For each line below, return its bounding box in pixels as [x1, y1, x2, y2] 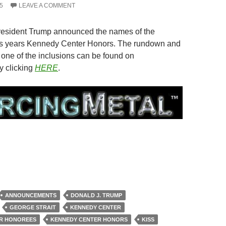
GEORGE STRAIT [10, 204, 56, 211]
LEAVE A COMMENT [19, 2, 75, 10]
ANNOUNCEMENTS [5, 192, 56, 199]
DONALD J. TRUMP [71, 192, 122, 199]
